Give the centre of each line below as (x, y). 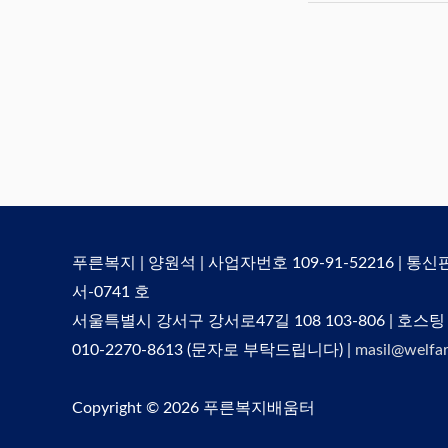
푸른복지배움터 (259, 407)
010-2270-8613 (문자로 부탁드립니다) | (213, 349)
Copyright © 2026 (137, 407)
